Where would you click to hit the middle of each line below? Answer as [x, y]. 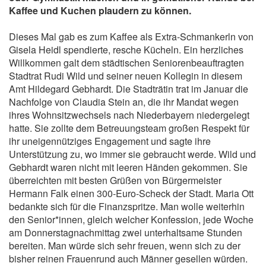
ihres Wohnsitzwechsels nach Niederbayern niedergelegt [129, 115]
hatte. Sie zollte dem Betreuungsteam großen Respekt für [129, 128]
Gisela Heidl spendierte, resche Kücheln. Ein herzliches [126, 50]
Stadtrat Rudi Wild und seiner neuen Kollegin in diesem [126, 76]
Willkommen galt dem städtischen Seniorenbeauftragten [126, 63]
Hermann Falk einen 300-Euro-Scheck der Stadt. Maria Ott [131, 193]
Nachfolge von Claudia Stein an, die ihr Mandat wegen [124, 102]
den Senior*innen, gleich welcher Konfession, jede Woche [131, 219]
